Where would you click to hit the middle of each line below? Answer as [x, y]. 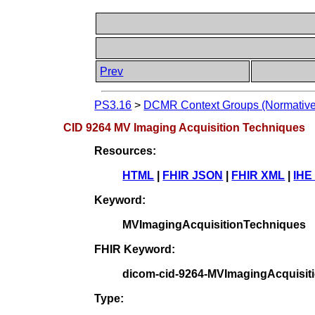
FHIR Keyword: [135, 249]
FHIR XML [258, 175]
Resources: [126, 150]
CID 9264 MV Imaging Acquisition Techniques [185, 127]
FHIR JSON [193, 175]
